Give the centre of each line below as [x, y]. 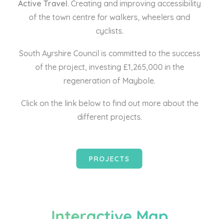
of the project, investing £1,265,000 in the [109, 67]
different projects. [109, 117]
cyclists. [109, 31]
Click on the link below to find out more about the [109, 103]
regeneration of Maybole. [109, 81]
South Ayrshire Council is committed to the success [109, 53]
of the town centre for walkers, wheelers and [109, 17]
